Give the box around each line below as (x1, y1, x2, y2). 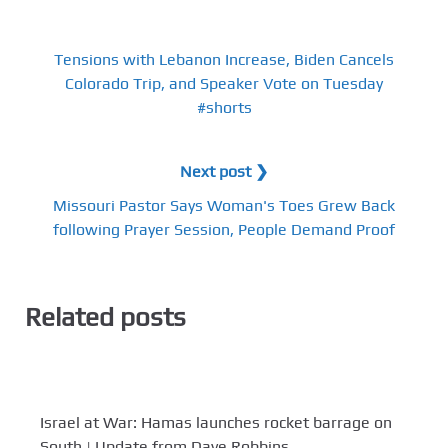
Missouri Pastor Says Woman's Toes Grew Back (53, 195, 395, 215)
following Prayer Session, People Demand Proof (53, 219, 395, 239)
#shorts (196, 97, 252, 117)
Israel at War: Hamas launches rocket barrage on (40, 413, 392, 433)
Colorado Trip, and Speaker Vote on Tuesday (65, 73, 383, 93)
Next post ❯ (180, 161, 268, 181)
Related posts (25, 301, 186, 332)
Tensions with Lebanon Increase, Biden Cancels (54, 49, 394, 69)
